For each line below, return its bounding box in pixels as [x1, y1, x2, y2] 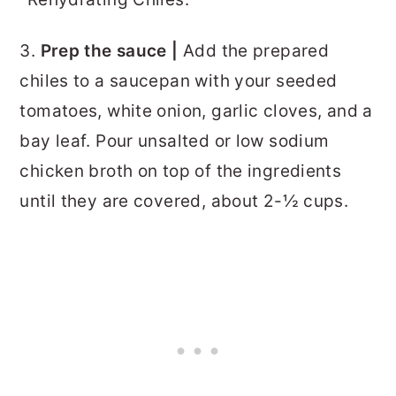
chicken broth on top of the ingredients [19, 160, 342, 181]
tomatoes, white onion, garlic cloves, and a [19, 100, 373, 121]
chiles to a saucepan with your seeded [19, 70, 338, 91]
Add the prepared [183, 40, 330, 61]
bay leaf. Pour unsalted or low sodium [19, 130, 330, 151]
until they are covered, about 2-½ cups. [19, 190, 349, 211]
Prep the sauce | [40, 40, 183, 61]
